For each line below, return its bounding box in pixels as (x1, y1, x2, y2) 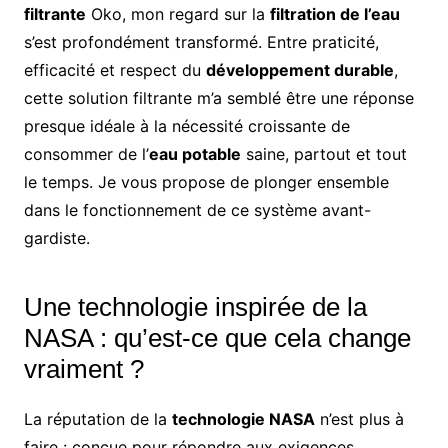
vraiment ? (23, 354, 144, 385)
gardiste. (23, 228, 90, 249)
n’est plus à (314, 409, 404, 430)
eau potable (148, 144, 241, 165)
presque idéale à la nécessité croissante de (23, 116, 350, 137)
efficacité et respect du (23, 60, 206, 81)
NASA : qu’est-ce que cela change (23, 323, 411, 354)
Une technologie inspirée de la (23, 292, 367, 323)
